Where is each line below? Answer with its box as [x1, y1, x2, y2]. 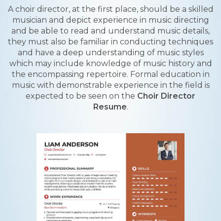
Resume [93, 102, 127, 111]
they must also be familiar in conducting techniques [8, 37, 213, 46]
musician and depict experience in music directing [12, 15, 209, 25]
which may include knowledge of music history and [9, 59, 212, 68]
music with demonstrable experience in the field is [11, 80, 210, 90]
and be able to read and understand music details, [11, 26, 210, 36]
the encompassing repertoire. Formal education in [11, 70, 210, 79]
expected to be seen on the [26, 91, 137, 101]
